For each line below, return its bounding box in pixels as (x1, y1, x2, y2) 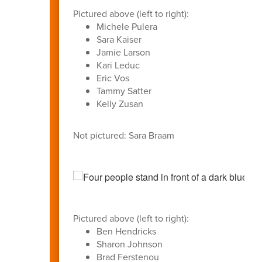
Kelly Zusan (96, 96, 143, 111)
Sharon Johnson (96, 237, 163, 251)
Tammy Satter (96, 84, 151, 98)
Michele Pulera (96, 19, 157, 33)
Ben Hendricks (96, 224, 156, 238)
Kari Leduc (96, 58, 140, 72)
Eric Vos (96, 71, 129, 85)
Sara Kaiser (96, 32, 142, 46)
